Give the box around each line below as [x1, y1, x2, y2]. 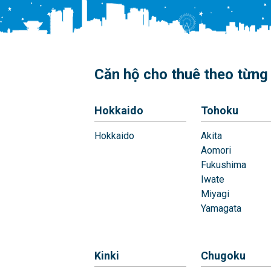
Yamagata [201, 203, 241, 214]
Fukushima [201, 159, 246, 171]
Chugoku [201, 249, 246, 262]
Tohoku [201, 104, 238, 117]
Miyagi [201, 188, 229, 200]
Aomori [201, 145, 231, 156]
